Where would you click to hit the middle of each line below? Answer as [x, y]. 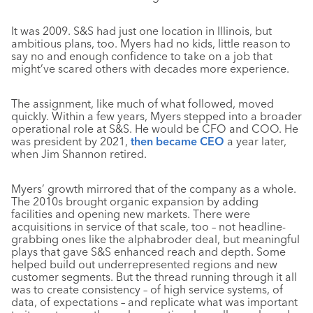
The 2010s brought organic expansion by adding [135, 201]
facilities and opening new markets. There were [131, 214]
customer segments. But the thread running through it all [154, 277]
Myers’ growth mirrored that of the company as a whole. [154, 189]
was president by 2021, [71, 141]
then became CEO [177, 141]
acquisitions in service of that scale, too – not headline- [148, 226]
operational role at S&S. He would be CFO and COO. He [155, 129]
